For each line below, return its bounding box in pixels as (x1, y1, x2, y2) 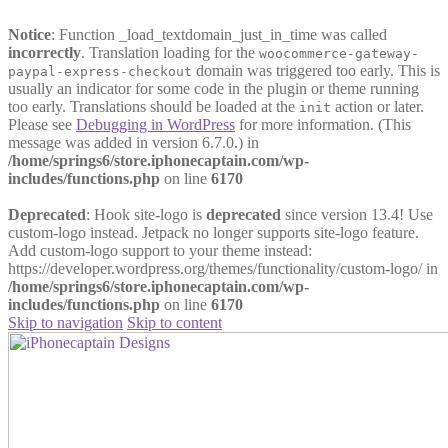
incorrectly (8, 44, 81, 61)
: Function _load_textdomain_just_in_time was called (51, 26, 387, 43)
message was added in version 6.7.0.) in (8, 134, 259, 151)
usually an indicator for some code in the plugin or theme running (8, 80, 419, 97)
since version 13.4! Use (281, 206, 433, 223)
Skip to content (127, 314, 222, 331)
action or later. (331, 98, 424, 115)
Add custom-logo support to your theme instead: (8, 242, 312, 259)
